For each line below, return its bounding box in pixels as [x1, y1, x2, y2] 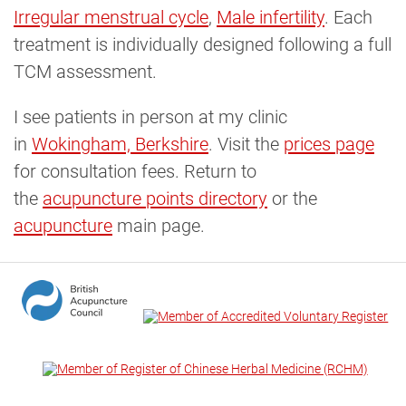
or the [267, 188, 317, 210]
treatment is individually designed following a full [14, 34, 391, 56]
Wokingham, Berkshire [32, 133, 208, 156]
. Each [324, 6, 377, 29]
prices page [284, 133, 374, 156]
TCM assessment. [14, 61, 157, 83]
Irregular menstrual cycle [14, 6, 208, 29]
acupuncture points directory [43, 188, 267, 210]
